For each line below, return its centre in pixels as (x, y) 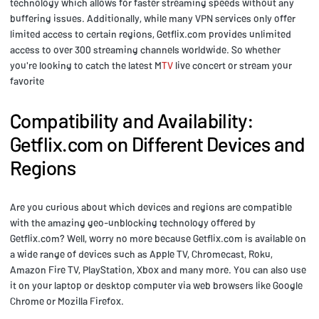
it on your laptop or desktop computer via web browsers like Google (156, 285)
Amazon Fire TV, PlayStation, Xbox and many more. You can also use (158, 269)
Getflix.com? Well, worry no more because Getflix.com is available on (158, 238)
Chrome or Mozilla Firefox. (67, 300)
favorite (27, 80)
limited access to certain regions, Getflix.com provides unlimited (151, 33)
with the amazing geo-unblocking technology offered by (133, 222)
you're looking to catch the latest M (86, 65)
